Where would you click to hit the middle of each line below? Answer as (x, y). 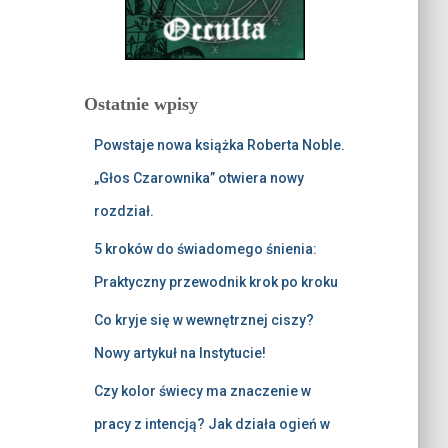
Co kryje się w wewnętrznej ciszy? (203, 320)
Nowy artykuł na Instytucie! (179, 353)
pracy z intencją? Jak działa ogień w (211, 424)
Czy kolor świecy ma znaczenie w (202, 391)
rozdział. (123, 211)
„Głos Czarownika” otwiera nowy (198, 178)
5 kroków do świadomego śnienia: (205, 249)
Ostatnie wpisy (140, 104)
